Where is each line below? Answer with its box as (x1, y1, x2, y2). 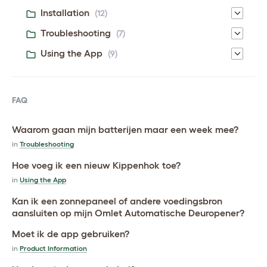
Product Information (20, 244, 87, 253)
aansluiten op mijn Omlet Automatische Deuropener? (12, 207, 244, 219)
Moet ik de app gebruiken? (12, 228, 129, 240)
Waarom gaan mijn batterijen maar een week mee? (12, 124, 238, 135)
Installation (41, 7, 89, 18)
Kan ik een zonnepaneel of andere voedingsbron (12, 195, 222, 207)
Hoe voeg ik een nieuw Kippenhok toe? (12, 160, 181, 171)
